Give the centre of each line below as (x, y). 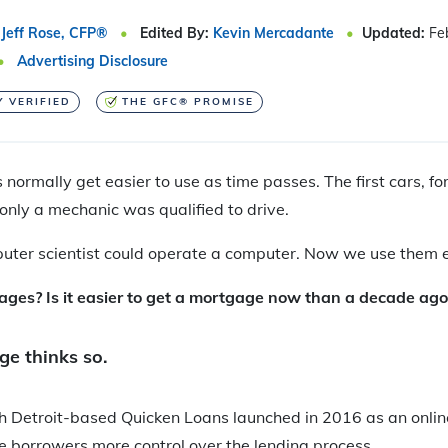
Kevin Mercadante (273, 32)
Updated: (395, 32)
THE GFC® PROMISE (187, 101)
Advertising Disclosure (92, 60)
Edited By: (174, 32)
